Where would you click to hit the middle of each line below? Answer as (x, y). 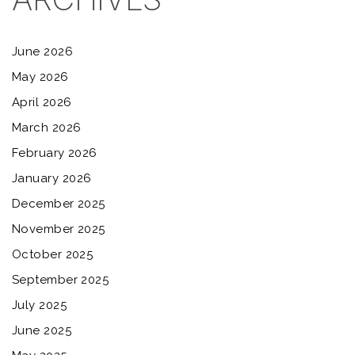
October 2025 (53, 254)
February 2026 (55, 153)
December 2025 (59, 204)
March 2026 (47, 128)
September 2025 (61, 280)
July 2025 (40, 305)
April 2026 (42, 102)
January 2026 (52, 178)
